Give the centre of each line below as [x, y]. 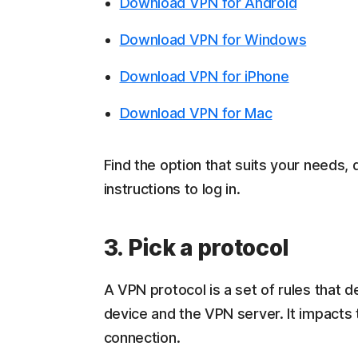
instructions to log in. [172, 189]
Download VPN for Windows [213, 40]
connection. [142, 338]
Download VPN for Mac [196, 113]
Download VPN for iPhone [204, 77]
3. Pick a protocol [196, 248]
